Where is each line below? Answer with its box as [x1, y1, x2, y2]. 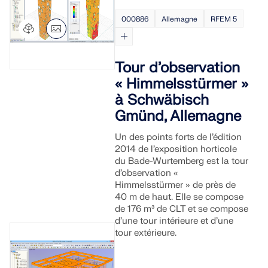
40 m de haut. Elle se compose [115, 191, 244, 203]
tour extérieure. [115, 227, 177, 239]
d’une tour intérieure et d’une [115, 215, 234, 227]
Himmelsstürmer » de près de [115, 179, 236, 191]
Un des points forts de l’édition [115, 132, 242, 143]
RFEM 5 [211, 14, 237, 24]
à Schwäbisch [115, 91, 209, 109]
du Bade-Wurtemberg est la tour [115, 156, 249, 167]
